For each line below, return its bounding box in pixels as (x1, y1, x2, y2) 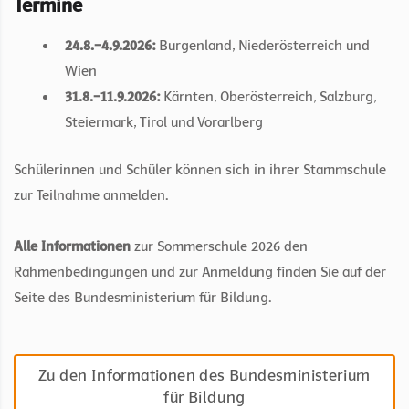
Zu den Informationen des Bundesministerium (38, 366, 371, 386)
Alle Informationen (14, 238, 131, 256)
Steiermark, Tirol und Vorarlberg (65, 114, 263, 131)
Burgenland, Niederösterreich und (155, 37, 370, 55)
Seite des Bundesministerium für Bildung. (14, 289, 271, 307)
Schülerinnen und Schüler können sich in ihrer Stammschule (14, 162, 386, 179)
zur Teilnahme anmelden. (14, 187, 168, 204)
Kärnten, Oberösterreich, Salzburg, (160, 89, 376, 106)
